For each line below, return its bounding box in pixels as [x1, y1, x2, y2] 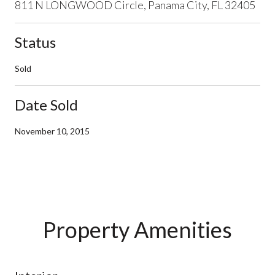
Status [15, 33, 56, 51]
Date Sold [15, 95, 78, 114]
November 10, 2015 [15, 125, 90, 136]
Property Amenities [43, 215, 232, 243]
